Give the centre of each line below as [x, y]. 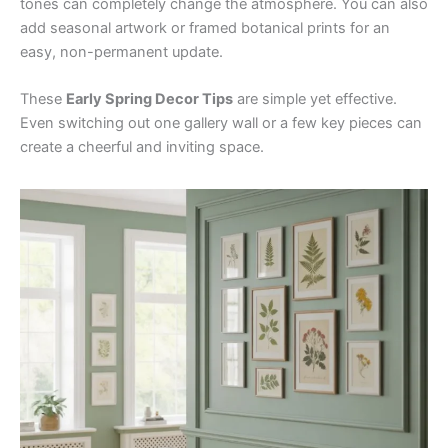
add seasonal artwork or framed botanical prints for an [205, 28]
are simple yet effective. [315, 99]
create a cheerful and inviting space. [142, 147]
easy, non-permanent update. [121, 52]
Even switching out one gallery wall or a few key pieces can [221, 123]
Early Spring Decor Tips [149, 99]
